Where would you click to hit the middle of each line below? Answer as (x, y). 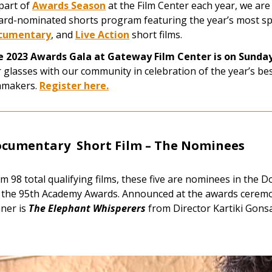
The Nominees (199, 145)
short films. (156, 35)
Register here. (74, 86)
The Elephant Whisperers (87, 208)
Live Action (102, 35)
